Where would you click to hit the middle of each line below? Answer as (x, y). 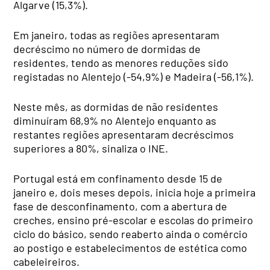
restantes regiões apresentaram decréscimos (124, 134)
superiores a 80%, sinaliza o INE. (91, 148)
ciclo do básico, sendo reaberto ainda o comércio (131, 234)
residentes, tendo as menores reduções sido (121, 62)
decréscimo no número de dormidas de (107, 49)
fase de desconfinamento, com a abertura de (121, 206)
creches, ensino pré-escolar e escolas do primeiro (133, 220)
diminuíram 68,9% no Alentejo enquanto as (115, 120)
